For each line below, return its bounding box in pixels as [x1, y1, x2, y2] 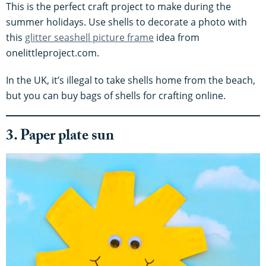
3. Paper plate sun [6, 125, 117, 151]
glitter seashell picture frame [25, 31, 154, 45]
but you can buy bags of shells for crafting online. [6, 89, 226, 103]
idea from [154, 31, 199, 45]
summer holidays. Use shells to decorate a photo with [6, 15, 247, 29]
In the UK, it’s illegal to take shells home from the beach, [6, 74, 255, 87]
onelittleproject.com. [6, 46, 99, 60]
